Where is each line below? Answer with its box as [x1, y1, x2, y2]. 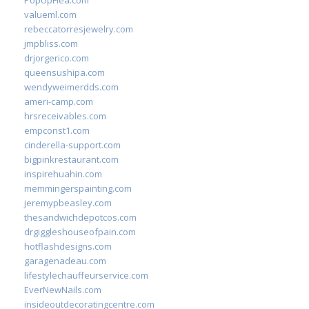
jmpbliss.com [24, 37, 78, 50]
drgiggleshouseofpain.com [24, 226, 136, 238]
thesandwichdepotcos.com [24, 211, 137, 223]
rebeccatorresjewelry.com [24, 23, 133, 35]
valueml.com [24, 8, 77, 21]
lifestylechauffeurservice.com [24, 269, 148, 281]
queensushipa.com [24, 66, 105, 79]
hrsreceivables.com [24, 110, 106, 122]
